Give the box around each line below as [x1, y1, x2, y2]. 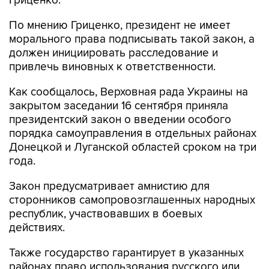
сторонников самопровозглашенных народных [9, 193, 255, 207]
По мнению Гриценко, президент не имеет [9, 19, 231, 32]
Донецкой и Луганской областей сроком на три [9, 141, 256, 154]
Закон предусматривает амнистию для [9, 180, 210, 193]
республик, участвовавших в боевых [9, 207, 202, 221]
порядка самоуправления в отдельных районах [9, 127, 256, 141]
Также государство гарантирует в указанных [9, 246, 244, 260]
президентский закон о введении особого [9, 113, 231, 127]
